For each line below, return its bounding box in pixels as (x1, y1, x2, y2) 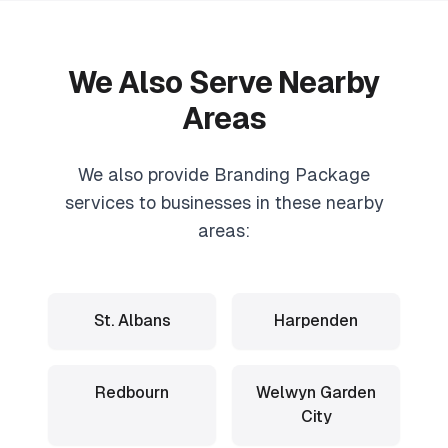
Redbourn (95, 383, 169, 402)
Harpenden (274, 311, 358, 330)
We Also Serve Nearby (67, 65, 381, 100)
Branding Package (214, 164, 370, 185)
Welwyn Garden (256, 383, 376, 402)
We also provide (78, 164, 214, 185)
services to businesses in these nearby (64, 192, 384, 213)
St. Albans (93, 311, 171, 330)
